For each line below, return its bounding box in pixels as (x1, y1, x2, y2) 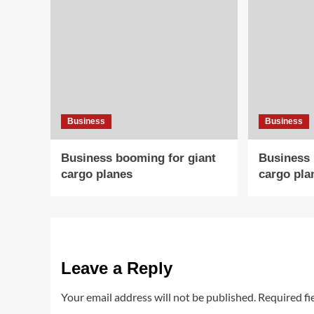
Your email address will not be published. (61, 290, 256, 303)
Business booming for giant (61, 151, 216, 165)
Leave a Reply (61, 259, 172, 278)
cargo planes (61, 168, 132, 181)
